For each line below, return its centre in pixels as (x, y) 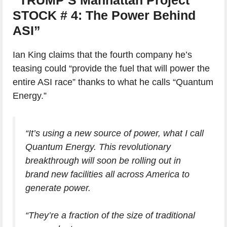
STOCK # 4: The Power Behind (104, 15)
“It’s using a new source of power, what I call (115, 133)
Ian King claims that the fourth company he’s (102, 54)
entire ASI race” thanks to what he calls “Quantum (113, 82)
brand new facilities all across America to (107, 174)
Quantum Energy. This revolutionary (98, 147)
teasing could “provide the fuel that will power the (111, 68)
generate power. (58, 188)
